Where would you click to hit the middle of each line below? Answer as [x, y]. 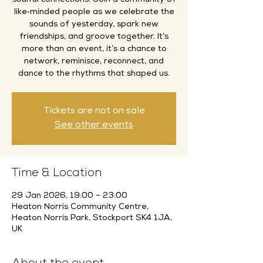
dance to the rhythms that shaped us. [94, 74]
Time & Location [57, 174]
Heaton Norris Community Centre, [80, 207]
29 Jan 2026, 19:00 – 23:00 [70, 196]
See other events [94, 126]
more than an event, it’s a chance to [94, 49]
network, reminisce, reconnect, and [94, 62]
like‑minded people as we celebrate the [94, 12]
